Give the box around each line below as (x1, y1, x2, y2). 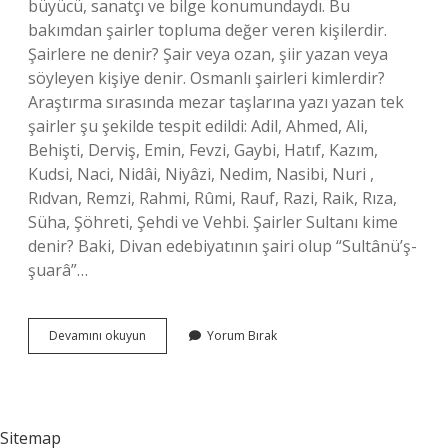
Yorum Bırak (207, 327, 277, 344)
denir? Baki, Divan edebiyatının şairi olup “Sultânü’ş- (28, 235, 417, 257)
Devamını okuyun (49, 327, 146, 344)
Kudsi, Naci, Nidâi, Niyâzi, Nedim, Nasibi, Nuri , (28, 163, 374, 185)
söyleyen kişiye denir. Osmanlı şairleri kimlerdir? (28, 67, 385, 89)
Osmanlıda (145, 326, 207, 343)
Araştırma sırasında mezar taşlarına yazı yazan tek (28, 91, 404, 113)
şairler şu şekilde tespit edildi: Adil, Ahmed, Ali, (28, 115, 368, 137)
